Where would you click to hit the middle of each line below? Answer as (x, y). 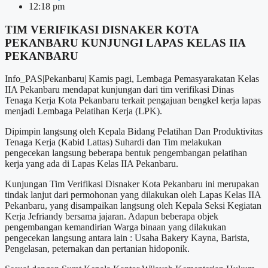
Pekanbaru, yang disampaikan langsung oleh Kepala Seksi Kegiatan (133, 206)
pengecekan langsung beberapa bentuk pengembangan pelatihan (126, 153)
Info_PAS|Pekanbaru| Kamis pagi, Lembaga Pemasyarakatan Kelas (132, 79)
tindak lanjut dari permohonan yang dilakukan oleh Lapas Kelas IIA (133, 195)
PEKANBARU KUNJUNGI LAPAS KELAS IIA (125, 42)
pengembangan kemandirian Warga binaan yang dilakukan (115, 227)
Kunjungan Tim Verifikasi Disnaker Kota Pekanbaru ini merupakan (132, 184)
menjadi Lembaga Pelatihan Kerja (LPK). (83, 111)
